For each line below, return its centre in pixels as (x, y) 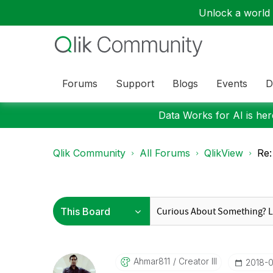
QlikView (224, 153)
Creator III (196, 261)
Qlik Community (89, 153)
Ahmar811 (151, 261)
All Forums (165, 153)
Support (135, 83)
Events (232, 83)
